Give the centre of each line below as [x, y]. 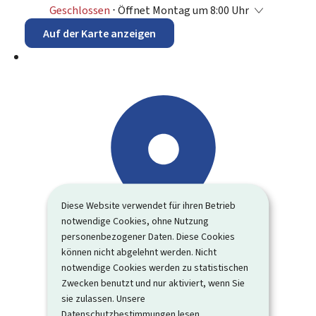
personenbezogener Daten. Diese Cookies [148, 236]
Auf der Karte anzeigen [99, 34]
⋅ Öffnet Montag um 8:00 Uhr [181, 10]
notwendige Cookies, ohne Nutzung [135, 221]
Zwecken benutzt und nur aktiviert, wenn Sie [153, 283]
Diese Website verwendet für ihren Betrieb [149, 205]
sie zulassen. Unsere [104, 298]
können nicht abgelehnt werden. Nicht [139, 252]
